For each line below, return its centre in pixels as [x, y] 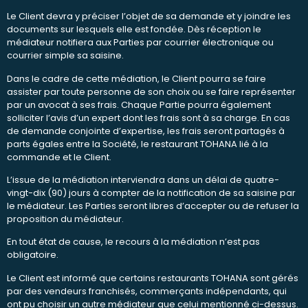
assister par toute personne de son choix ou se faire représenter [151, 91]
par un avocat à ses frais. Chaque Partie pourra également [139, 104]
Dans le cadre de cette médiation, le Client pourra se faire [136, 78]
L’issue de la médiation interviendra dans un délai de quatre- [143, 179]
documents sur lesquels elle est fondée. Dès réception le [134, 30]
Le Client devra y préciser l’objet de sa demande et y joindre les [149, 16]
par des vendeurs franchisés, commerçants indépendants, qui [147, 291]
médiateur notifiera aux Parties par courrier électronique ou [140, 43]
